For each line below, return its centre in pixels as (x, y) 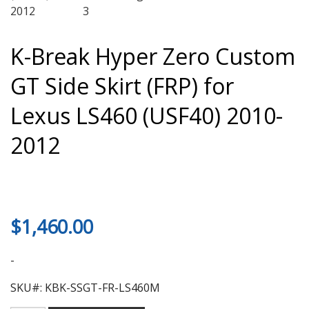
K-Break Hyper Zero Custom (153, 56)
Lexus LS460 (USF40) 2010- (147, 116)
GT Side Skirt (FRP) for (122, 86)
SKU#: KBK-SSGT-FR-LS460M (85, 288)
